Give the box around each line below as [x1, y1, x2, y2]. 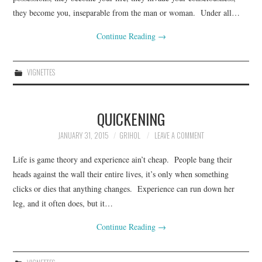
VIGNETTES [26, 66, 55, 78]
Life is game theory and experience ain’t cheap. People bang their [13, 154, 233, 165]
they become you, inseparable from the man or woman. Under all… [13, 6, 240, 18]
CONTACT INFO [25, 19, 85, 33]
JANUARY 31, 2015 [58, 129, 109, 141]
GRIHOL [119, 129, 140, 141]
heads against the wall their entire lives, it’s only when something [13, 168, 229, 180]
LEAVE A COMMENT [154, 129, 204, 141]
